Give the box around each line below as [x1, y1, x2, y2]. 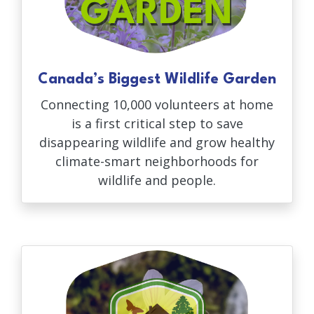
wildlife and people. [98, 171, 216, 189]
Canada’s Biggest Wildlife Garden [38, 71, 276, 87]
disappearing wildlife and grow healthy [39, 133, 275, 151]
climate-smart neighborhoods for [55, 152, 259, 170]
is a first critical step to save [71, 114, 243, 132]
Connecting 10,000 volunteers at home [41, 95, 273, 113]
